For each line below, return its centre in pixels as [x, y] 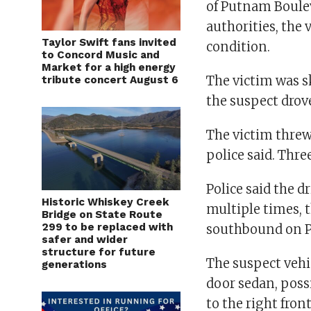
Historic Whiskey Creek [106, 202]
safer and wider [85, 239]
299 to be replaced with [107, 227]
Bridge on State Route [102, 214]
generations [74, 264]
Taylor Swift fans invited [109, 42]
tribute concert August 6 [110, 79]
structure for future [99, 252]
